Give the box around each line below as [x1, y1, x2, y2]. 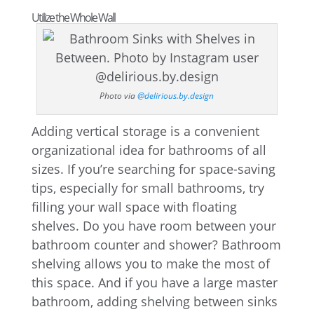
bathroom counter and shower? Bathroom [31, 236, 281, 253]
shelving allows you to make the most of [31, 255, 270, 272]
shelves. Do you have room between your [31, 217, 276, 234]
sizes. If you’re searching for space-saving [31, 161, 275, 177]
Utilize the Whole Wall [31, 10, 115, 25]
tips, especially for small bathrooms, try [31, 179, 264, 196]
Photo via [100, 90, 138, 102]
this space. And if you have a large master [31, 274, 278, 291]
